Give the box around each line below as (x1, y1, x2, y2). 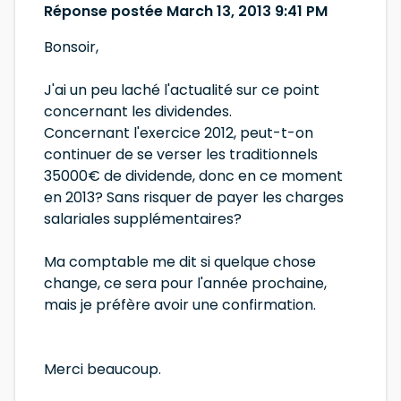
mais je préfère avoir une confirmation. (44, 294, 316, 315)
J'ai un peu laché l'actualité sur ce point (44, 80, 320, 100)
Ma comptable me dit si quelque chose (44, 252, 316, 272)
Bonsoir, (44, 37, 98, 57)
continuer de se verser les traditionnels (44, 144, 318, 165)
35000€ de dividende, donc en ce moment (44, 166, 343, 186)
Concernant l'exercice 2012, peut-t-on (44, 123, 313, 143)
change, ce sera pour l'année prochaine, (44, 273, 327, 294)
